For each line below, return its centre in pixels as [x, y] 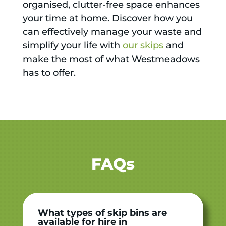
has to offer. [49, 72]
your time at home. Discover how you [107, 18]
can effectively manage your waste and [112, 32]
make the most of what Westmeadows [111, 59]
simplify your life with [72, 45]
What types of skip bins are [102, 213]
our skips [143, 45]
